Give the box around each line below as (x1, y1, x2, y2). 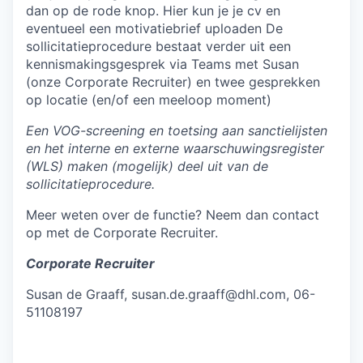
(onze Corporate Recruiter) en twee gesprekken (26, 74, 320, 90)
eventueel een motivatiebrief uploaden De (26, 20, 283, 36)
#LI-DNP (26, 335, 78, 351)
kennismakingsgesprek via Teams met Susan (26, 56, 299, 72)
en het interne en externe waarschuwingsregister (26, 140, 324, 156)
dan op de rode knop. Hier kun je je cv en (26, 2, 280, 19)
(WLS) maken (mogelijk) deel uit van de (26, 158, 268, 174)
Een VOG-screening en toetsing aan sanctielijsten (26, 122, 327, 139)
